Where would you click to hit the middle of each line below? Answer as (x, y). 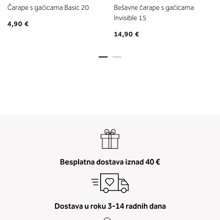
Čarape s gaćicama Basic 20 (48, 8)
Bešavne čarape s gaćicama (154, 8)
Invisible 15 (130, 18)
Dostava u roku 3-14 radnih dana (110, 206)
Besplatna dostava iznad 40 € (110, 162)
